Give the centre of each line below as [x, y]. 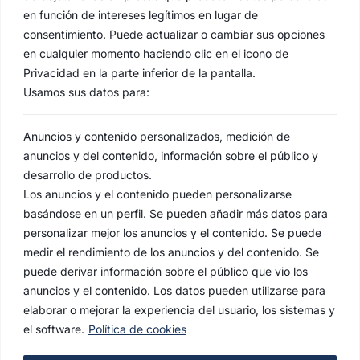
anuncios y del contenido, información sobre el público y [171, 155]
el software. [54, 329]
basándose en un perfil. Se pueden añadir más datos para [176, 213]
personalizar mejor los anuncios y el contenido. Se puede [172, 232]
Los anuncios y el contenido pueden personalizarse [157, 194]
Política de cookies [137, 329]
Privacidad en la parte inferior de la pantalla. [139, 72]
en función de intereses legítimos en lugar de [141, 14]
